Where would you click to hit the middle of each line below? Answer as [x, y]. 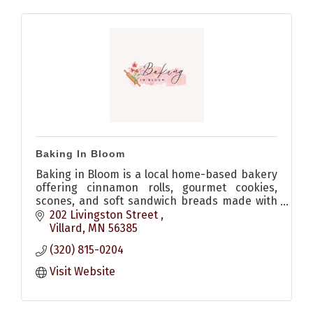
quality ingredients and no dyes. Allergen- [156, 214]
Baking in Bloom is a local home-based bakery [156, 175]
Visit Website [82, 272]
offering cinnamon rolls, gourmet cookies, [156, 188]
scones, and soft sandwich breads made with [156, 201]
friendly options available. [103, 228]
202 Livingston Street [105, 215]
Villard [66, 228]
